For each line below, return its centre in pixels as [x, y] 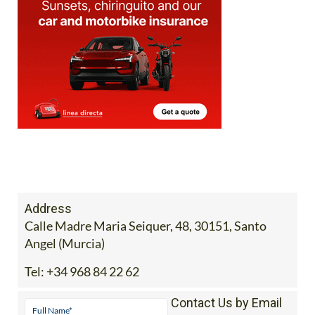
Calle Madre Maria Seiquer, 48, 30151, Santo [146, 225]
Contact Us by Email [226, 302]
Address [48, 208]
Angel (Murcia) [65, 243]
